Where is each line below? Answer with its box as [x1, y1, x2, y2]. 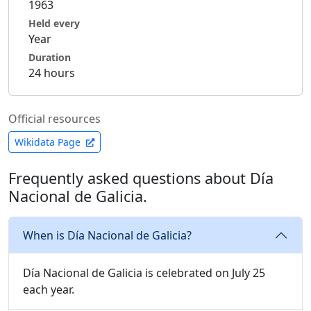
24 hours [28, 65, 75, 81]
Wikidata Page [15, 135, 83, 149]
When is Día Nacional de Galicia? [23, 227, 192, 243]
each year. [23, 282, 74, 297]
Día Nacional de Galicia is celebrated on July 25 [23, 265, 265, 280]
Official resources [8, 111, 101, 126]
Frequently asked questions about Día [8, 168, 274, 188]
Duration [28, 51, 71, 64]
